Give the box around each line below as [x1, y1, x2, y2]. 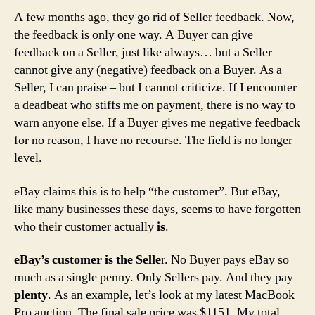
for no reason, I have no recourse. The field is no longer [14, 132, 292, 148]
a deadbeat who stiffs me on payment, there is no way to [14, 97, 295, 113]
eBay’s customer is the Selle [14, 252, 161, 268]
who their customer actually [14, 218, 157, 235]
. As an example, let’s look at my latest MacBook [48, 287, 295, 303]
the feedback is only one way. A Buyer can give [14, 27, 253, 43]
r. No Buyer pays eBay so [161, 252, 289, 268]
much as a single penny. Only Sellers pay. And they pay [14, 269, 293, 285]
